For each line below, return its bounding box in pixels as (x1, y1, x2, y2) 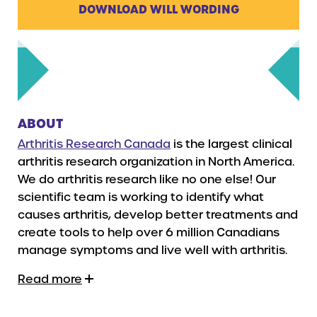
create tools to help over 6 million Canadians (18, 224, 279, 238)
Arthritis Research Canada (18, 136, 171, 150)
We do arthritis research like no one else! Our (18, 171, 276, 185)
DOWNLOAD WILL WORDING (78, 2, 239, 16)
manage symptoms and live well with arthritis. (18, 242, 287, 256)
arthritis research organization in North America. (18, 154, 294, 168)
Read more (18, 271, 82, 285)
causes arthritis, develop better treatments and (18, 207, 298, 221)
